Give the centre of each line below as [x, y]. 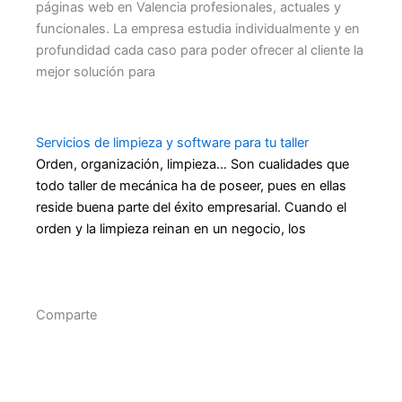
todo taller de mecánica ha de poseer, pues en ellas [191, 186]
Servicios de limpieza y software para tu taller [172, 143]
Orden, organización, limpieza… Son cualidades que [192, 165]
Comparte [66, 315]
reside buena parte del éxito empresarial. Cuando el [191, 208]
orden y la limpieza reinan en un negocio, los [171, 229]
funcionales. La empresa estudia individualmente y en [198, 29]
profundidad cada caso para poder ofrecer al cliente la [200, 51]
